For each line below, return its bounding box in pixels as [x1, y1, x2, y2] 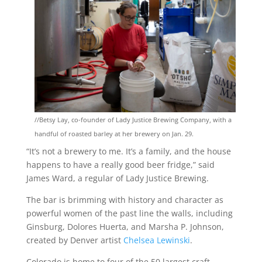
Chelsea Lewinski [123, 234, 190, 246]
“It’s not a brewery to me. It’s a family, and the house [26, 145, 231, 157]
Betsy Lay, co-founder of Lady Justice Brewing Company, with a [39, 115, 232, 124]
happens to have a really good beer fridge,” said [26, 158, 215, 170]
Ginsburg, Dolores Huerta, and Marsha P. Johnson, [26, 220, 224, 232]
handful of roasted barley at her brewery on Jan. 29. [35, 129, 194, 138]
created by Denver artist [26, 234, 123, 246]
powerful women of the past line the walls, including [26, 207, 233, 219]
